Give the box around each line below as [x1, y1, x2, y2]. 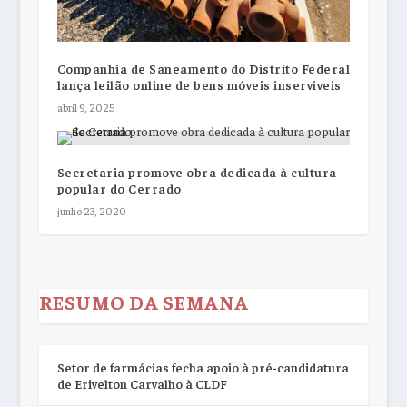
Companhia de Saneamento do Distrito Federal [56, 60, 351, 77]
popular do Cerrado [56, 180, 182, 197]
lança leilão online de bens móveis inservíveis [56, 76, 342, 94]
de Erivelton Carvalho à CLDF [56, 375, 227, 392]
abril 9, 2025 [56, 100, 114, 115]
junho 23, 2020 [56, 203, 126, 219]
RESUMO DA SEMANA [38, 289, 249, 315]
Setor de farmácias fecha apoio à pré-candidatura [56, 359, 349, 376]
